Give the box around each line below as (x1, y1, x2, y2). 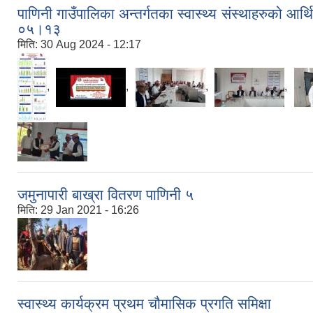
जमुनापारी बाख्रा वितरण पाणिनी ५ (17, 187, 194, 203)
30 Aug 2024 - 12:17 (41, 38, 141, 51)
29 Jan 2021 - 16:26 (41, 204, 139, 217)
